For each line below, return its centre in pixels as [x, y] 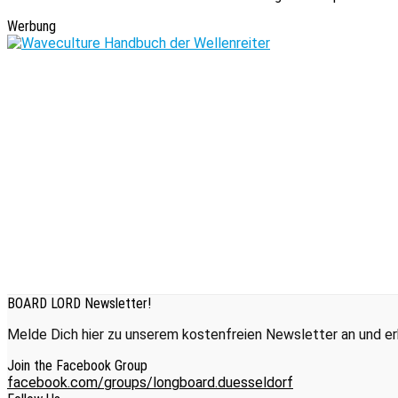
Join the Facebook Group [77, 366]
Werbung [32, 26]
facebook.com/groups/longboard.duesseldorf [150, 382]
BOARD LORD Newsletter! [79, 303]
